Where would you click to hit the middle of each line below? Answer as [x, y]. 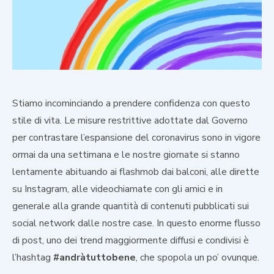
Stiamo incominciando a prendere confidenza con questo [131, 103]
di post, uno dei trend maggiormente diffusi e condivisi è [131, 240]
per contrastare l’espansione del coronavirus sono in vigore [136, 137]
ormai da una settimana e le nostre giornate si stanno [126, 154]
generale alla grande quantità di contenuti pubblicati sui [131, 206]
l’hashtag [33, 257]
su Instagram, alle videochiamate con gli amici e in [117, 189]
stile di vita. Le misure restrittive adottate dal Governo [130, 120]
